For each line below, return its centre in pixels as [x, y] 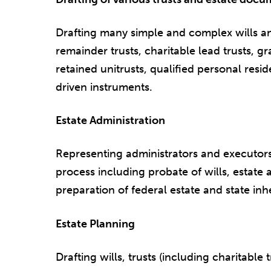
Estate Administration [110, 121]
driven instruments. [104, 87]
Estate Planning [95, 224]
